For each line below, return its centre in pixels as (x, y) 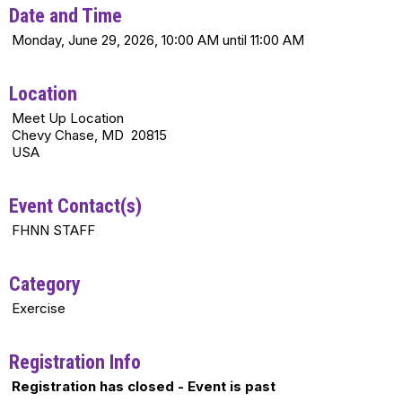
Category (45, 284)
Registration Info (75, 362)
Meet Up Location (68, 118)
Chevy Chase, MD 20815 (89, 135)
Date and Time (66, 16)
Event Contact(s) (75, 206)
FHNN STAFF (53, 230)
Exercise (39, 308)
